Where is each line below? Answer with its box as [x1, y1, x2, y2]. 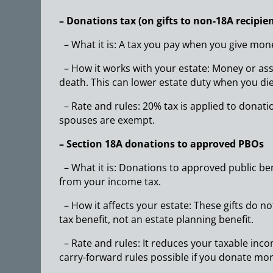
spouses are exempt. [59, 113, 155, 127]
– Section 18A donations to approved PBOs [59, 136, 264, 151]
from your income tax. [59, 174, 161, 188]
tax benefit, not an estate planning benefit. [59, 212, 254, 226]
